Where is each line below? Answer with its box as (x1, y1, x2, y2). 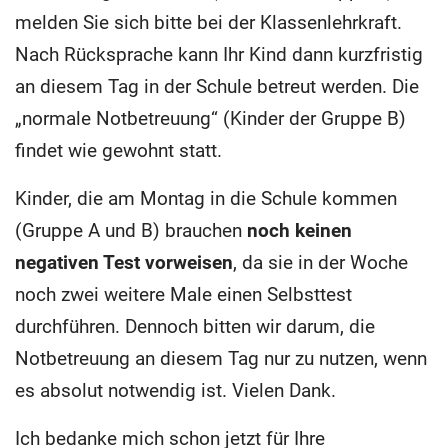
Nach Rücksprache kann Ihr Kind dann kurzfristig (15, 42, 423, 66)
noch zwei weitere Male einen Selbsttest (15, 282, 352, 306)
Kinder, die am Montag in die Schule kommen (15, 186, 397, 210)
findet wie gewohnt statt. (15, 138, 222, 162)
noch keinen (247, 218, 352, 242)
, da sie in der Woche (233, 250, 408, 274)
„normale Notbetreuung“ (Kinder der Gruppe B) (15, 106, 406, 130)
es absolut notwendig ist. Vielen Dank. (15, 378, 341, 402)
